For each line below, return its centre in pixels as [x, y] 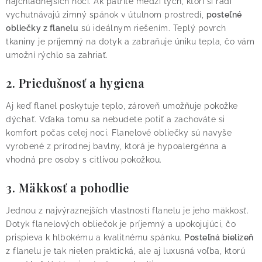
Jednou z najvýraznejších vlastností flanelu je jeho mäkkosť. [127, 211]
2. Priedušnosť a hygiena [75, 83]
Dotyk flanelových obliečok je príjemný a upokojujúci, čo [121, 224]
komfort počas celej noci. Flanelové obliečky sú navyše [119, 133]
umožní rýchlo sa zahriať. [57, 55]
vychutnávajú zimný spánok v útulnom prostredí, [106, 15]
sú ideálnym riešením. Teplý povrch [152, 28]
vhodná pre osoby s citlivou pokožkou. [84, 160]
